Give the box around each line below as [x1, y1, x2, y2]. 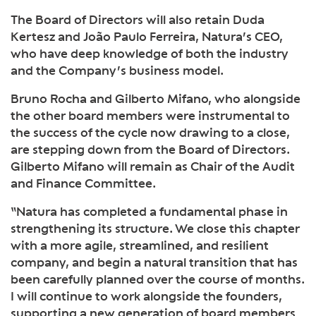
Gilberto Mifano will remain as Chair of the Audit [11, 158, 295, 174]
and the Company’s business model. [11, 62, 224, 78]
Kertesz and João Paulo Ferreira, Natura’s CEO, [11, 28, 283, 44]
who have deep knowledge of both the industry [11, 45, 288, 61]
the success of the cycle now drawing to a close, [11, 124, 290, 140]
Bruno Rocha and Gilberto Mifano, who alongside [11, 90, 300, 106]
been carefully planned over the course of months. [11, 271, 305, 286]
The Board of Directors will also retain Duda [11, 11, 265, 27]
